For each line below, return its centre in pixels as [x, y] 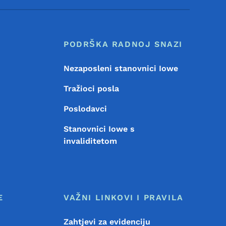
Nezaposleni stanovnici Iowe [121, 68]
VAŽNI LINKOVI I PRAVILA [123, 197]
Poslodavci [85, 108]
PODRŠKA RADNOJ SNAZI [123, 44]
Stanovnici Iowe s [99, 129]
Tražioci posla [91, 88]
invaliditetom [90, 141]
